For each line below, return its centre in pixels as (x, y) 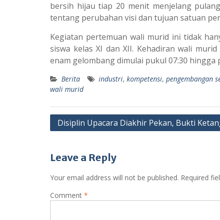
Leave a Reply (83, 157)
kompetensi (144, 79)
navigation (75, 136)
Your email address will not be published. (114, 177)
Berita (71, 79)
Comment (67, 195)
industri (111, 79)
